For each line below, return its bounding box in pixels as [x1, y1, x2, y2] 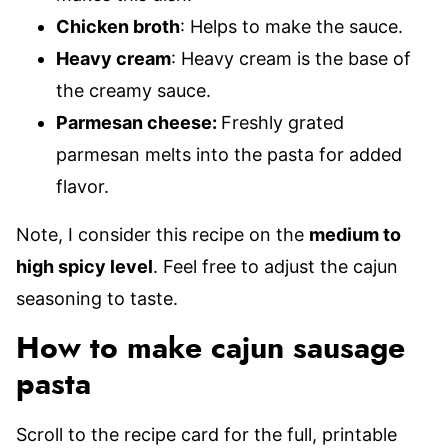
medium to [309, 224, 401, 245]
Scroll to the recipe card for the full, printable [16, 424, 397, 445]
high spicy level [16, 256, 153, 277]
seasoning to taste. [16, 288, 178, 309]
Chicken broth [56, 16, 180, 37]
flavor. [56, 176, 109, 197]
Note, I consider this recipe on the [16, 224, 309, 245]
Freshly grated [221, 112, 344, 133]
